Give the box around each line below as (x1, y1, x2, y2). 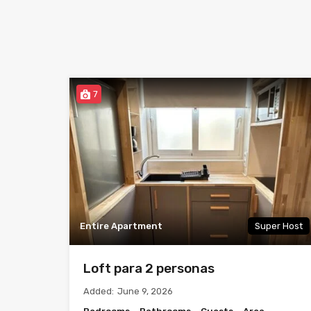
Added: (83, 286, 114, 297)
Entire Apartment (80, 221, 162, 232)
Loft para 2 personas (83, 260, 215, 277)
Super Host (255, 221, 303, 232)
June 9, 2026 (117, 286, 173, 297)
